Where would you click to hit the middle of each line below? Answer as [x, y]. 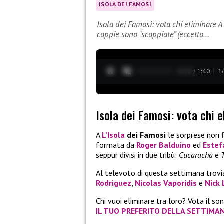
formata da [116, 145]
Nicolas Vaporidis [166, 183]
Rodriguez [114, 183]
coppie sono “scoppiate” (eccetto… [153, 35]
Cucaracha [195, 155]
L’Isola [113, 135]
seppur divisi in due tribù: [136, 155]
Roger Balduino [164, 145]
